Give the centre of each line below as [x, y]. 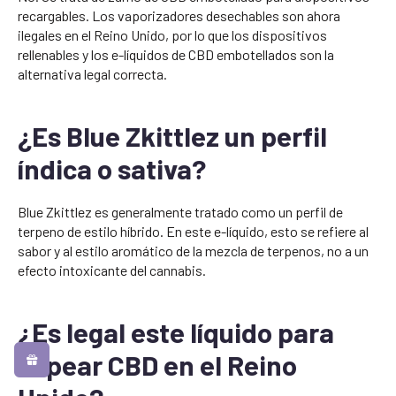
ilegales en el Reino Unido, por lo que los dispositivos [172, 35]
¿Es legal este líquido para [176, 332]
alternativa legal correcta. [92, 74]
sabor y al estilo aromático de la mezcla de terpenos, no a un [193, 251]
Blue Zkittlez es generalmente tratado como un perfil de [180, 212]
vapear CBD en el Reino [157, 365]
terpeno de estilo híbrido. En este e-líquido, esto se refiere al [193, 232]
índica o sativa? [112, 169]
